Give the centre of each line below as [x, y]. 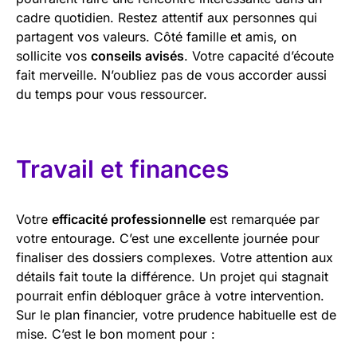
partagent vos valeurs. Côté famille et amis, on [156, 36]
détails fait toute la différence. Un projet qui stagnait [172, 276]
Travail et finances [122, 169]
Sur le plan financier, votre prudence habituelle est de [176, 314]
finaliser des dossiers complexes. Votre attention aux [175, 257]
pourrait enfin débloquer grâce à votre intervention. [170, 295]
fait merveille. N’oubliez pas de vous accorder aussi [171, 75]
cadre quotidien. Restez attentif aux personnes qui [167, 17]
